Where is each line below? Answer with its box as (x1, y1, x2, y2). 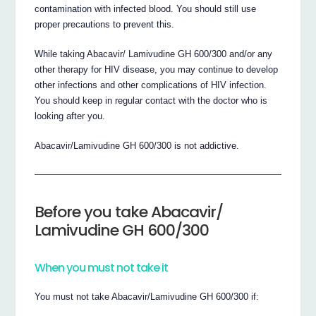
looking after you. (35, 111, 106, 122)
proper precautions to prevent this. (35, 19, 175, 30)
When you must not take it (35, 259, 169, 276)
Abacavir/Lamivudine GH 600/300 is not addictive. (35, 140, 240, 152)
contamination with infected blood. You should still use (35, 4, 257, 15)
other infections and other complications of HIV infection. (35, 80, 267, 91)
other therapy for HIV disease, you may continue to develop (35, 64, 279, 75)
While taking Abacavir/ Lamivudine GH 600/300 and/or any (35, 49, 273, 60)
